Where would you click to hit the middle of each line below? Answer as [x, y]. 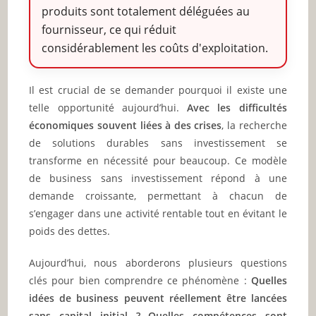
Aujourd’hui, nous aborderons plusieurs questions [158, 263]
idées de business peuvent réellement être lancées [158, 298]
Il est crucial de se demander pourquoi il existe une [158, 90]
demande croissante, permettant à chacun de [158, 196]
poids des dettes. [70, 231]
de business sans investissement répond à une [158, 178]
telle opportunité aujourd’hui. [108, 108]
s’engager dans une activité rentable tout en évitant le [158, 214]
